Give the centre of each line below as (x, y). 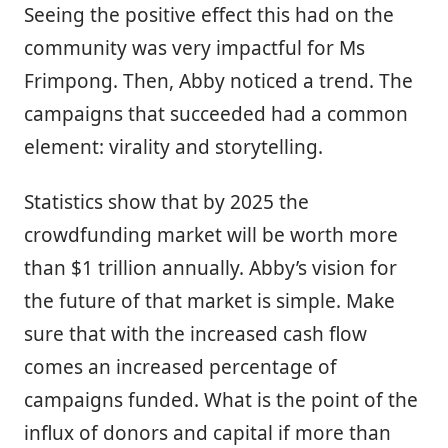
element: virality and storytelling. (173, 147)
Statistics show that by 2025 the (166, 202)
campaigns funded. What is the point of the (221, 400)
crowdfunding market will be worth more (211, 235)
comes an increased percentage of (180, 367)
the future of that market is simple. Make (209, 301)
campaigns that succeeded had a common (216, 114)
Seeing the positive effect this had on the (209, 15)
